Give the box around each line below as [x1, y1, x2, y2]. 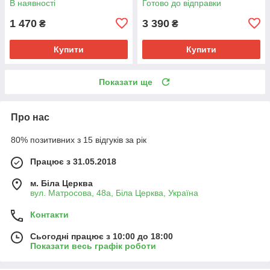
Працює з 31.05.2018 [30, 156, 116, 166]
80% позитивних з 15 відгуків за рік [11, 134, 146, 145]
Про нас [11, 111, 49, 122]
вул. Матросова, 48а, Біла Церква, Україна [30, 187, 198, 198]
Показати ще [99, 77, 152, 87]
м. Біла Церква [30, 178, 93, 188]
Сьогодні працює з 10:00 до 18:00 [30, 231, 173, 241]
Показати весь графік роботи [30, 240, 156, 251]
